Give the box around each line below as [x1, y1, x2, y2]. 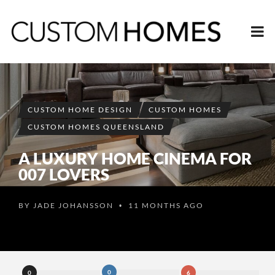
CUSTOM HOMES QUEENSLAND [28, 122, 165, 131]
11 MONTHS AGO [126, 200, 204, 210]
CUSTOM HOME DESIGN [28, 104, 133, 114]
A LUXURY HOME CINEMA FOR [18, 148, 252, 168]
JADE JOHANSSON [33, 200, 114, 210]
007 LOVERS [18, 164, 109, 184]
